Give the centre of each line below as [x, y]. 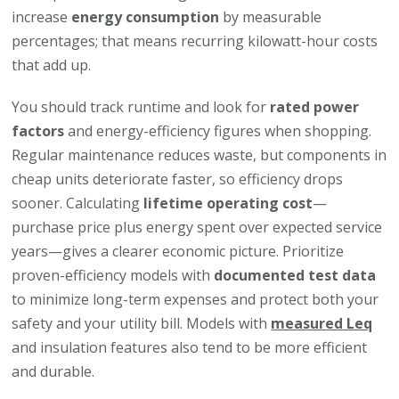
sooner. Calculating [78, 203]
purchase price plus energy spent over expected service [197, 227]
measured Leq [322, 323]
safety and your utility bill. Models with [142, 323]
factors [38, 130]
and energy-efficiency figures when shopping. [218, 130]
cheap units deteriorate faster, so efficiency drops [178, 179]
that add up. [52, 65]
